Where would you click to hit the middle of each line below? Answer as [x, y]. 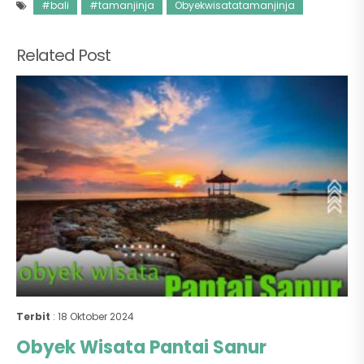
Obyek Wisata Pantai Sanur [141, 347]
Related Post [63, 55]
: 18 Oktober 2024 [92, 316]
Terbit [33, 316]
